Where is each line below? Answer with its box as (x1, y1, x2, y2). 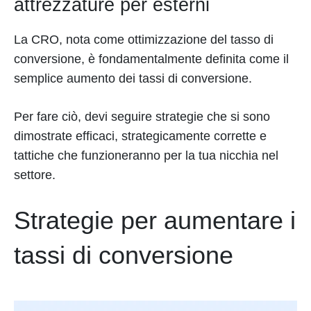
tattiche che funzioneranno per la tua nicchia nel (14, 149, 278, 163)
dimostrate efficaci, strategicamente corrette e (14, 129, 267, 144)
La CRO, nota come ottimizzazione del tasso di (14, 33, 274, 47)
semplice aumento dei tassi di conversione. (14, 72, 252, 86)
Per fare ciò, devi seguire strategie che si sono (14, 110, 270, 124)
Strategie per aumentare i (14, 206, 296, 235)
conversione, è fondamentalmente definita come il (14, 52, 289, 67)
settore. (14, 168, 56, 183)
